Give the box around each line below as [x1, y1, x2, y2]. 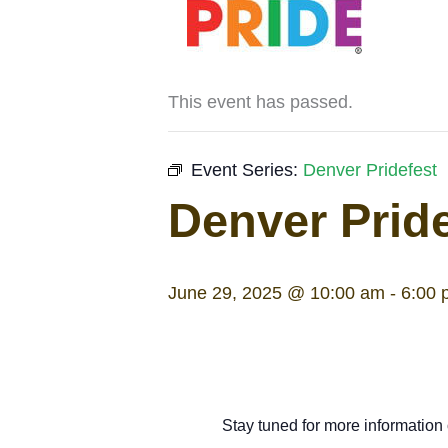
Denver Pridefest [303, 160, 437, 180]
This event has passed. [168, 92, 353, 112]
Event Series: [191, 160, 303, 180]
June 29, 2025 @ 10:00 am [168, 283, 385, 303]
